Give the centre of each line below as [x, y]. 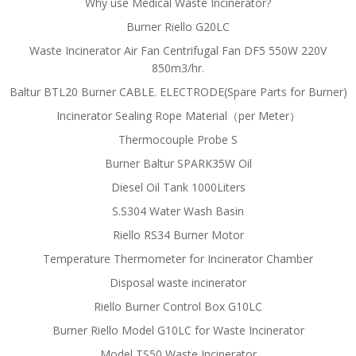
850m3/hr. [178, 68]
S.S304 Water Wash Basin [178, 211]
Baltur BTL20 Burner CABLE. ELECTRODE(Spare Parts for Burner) [178, 92]
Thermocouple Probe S [178, 139]
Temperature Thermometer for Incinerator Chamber [178, 259]
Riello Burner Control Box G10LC [178, 306]
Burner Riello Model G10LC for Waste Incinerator [178, 330]
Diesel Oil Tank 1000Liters [178, 187]
